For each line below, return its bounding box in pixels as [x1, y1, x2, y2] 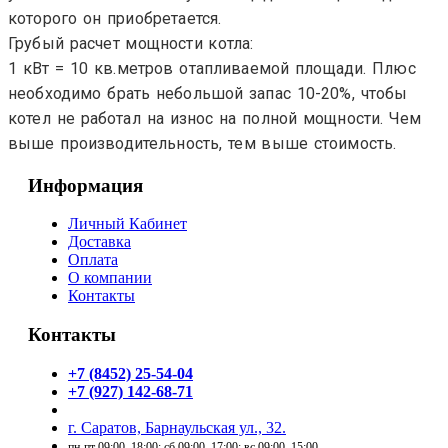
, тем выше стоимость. [219, 133, 397, 153]
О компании [68, 269, 152, 287]
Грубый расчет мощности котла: [8, 33, 254, 53]
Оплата [68, 251, 118, 269]
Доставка [68, 233, 131, 251]
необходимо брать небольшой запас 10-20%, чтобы [8, 83, 408, 103]
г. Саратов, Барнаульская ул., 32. [68, 418, 286, 436]
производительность [60, 133, 220, 153]
